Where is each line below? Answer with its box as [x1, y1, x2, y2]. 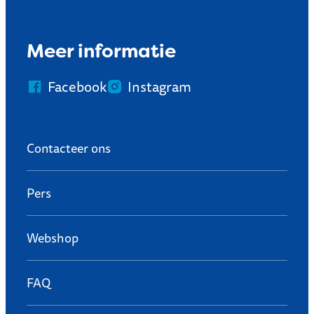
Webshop [27, 228, 78, 248]
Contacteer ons [27, 138, 111, 158]
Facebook [48, 76, 107, 98]
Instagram [128, 76, 191, 98]
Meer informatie [27, 38, 176, 63]
